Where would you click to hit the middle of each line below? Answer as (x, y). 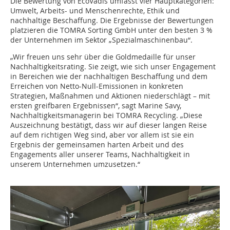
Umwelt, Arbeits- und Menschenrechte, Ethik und (95, 11)
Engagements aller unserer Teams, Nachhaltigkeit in (100, 154)
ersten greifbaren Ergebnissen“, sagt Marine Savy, (96, 106)
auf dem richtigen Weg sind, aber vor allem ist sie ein (102, 135)
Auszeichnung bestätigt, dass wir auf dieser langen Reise (109, 125)
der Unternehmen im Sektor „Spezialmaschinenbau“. (101, 40)
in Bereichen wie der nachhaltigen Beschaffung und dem (109, 76)
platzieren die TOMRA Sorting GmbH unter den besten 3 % (111, 30)
